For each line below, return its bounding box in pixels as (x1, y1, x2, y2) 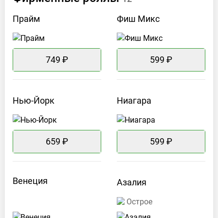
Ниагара (117, 95, 151, 106)
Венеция (13, 175, 48, 186)
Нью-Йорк (13, 95, 54, 106)
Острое (127, 197, 152, 207)
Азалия (117, 177, 146, 188)
